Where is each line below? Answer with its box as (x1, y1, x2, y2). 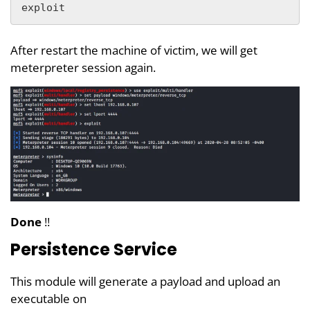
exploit (21, 1, 65, 14)
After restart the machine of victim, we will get (10, 42, 257, 58)
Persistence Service (10, 237, 177, 261)
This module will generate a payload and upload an (10, 273, 280, 289)
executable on (10, 290, 86, 307)
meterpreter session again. (10, 60, 156, 75)
